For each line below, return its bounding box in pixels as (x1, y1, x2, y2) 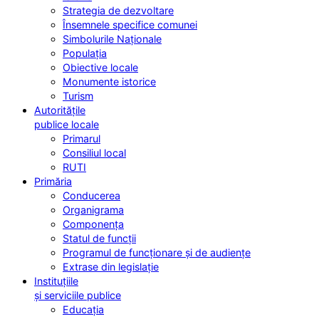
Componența (63, 217, 124, 230)
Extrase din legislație (63, 260, 159, 273)
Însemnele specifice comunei (63, 18, 197, 31)
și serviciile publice (34, 288, 121, 301)
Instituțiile (34, 274, 78, 287)
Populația (63, 46, 107, 59)
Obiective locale (63, 61, 138, 73)
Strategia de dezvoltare (63, 4, 174, 16)
